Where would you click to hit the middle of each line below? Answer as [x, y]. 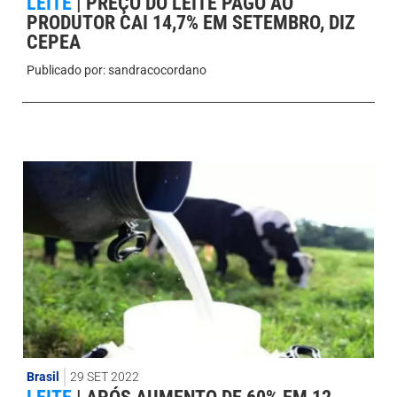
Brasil [43, 376]
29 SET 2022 [105, 376]
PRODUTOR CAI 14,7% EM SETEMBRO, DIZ [191, 23]
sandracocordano [156, 70]
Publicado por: [66, 70]
